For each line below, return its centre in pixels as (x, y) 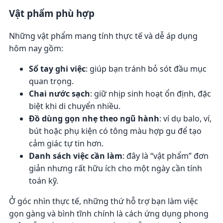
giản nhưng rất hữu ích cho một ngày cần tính (115, 168)
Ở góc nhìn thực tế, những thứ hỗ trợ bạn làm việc (103, 201)
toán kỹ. (43, 181)
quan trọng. (51, 81)
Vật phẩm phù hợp (52, 13)
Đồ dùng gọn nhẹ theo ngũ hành (94, 118)
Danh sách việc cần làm (75, 156)
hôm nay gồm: (36, 48)
